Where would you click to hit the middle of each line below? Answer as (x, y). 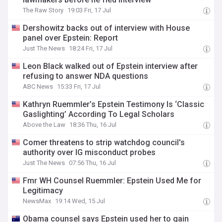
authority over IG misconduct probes (89, 152)
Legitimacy (43, 191)
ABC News (38, 86)
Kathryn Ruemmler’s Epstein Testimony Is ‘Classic (114, 104)
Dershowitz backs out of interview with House (107, 28)
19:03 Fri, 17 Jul (89, 10)
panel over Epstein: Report (71, 38)
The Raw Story (43, 10)
